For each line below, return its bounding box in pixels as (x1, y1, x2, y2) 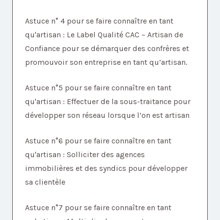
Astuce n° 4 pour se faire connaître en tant (25, 16, 173, 26)
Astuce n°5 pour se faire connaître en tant (25, 83, 171, 93)
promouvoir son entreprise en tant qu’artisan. (25, 57, 187, 67)
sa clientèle (25, 177, 65, 187)
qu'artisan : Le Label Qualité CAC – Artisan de (25, 30, 183, 40)
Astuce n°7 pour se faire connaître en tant (25, 203, 171, 213)
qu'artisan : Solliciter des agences (25, 150, 145, 160)
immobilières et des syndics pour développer (25, 164, 188, 173)
